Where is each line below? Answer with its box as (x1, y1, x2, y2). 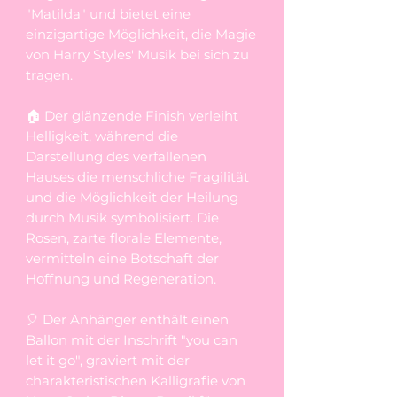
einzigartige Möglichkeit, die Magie (26, 25, 256, 43)
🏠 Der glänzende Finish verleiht (26, 106, 238, 124)
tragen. (26, 66, 73, 83)
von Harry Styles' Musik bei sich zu (26, 45, 249, 63)
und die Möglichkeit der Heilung (26, 188, 238, 206)
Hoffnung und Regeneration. (26, 269, 216, 287)
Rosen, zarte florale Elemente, (26, 229, 222, 246)
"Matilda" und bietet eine (26, 4, 191, 22)
